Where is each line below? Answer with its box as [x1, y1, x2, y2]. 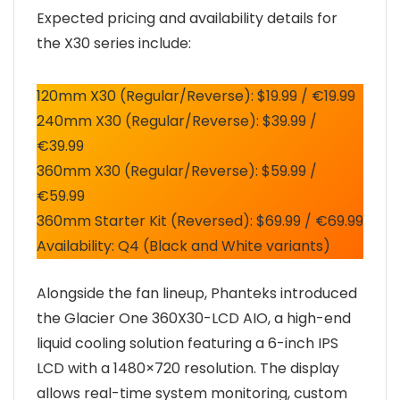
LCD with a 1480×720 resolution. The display [37, 358, 339, 379]
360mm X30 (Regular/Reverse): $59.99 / [37, 161, 317, 181]
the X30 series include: [37, 33, 191, 54]
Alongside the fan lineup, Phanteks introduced [37, 283, 357, 304]
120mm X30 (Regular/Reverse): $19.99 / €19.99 [37, 86, 355, 106]
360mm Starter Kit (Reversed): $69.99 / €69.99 [37, 211, 363, 231]
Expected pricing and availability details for [37, 8, 337, 29]
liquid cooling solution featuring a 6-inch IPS [37, 333, 338, 354]
